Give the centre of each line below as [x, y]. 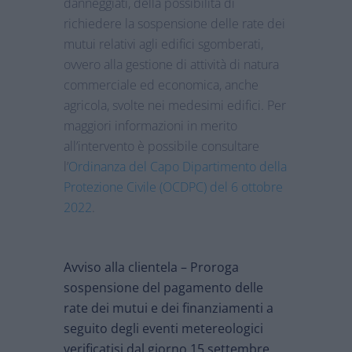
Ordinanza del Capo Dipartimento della [177, 167]
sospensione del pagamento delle [163, 288]
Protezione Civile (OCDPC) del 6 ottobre [173, 187]
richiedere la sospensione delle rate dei [174, 24]
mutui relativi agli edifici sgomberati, [163, 44]
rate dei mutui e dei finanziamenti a [168, 308]
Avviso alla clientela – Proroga [151, 268]
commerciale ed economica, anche [161, 85]
